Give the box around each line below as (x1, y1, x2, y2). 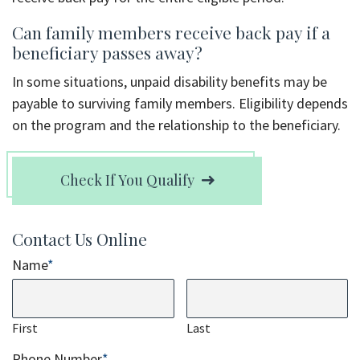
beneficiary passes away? (12, 40, 202, 63)
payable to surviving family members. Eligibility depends (12, 94, 348, 113)
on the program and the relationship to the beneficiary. (12, 116, 341, 135)
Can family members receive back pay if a (12, 20, 330, 43)
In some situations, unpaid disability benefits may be (12, 72, 327, 92)
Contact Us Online (12, 227, 147, 251)
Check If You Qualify (59, 170, 194, 190)
